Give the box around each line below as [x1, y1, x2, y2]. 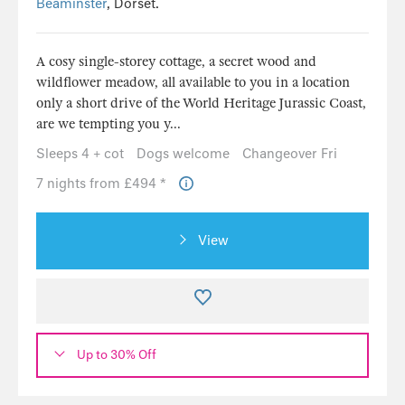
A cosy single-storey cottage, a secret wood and [36, 52, 316, 70]
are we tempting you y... [36, 115, 181, 132]
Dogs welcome [137, 145, 230, 162]
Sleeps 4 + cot [36, 145, 124, 162]
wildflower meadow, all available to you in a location [36, 73, 350, 90]
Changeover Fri [242, 145, 337, 162]
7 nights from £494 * [36, 174, 170, 192]
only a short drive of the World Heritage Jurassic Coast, [36, 94, 366, 111]
